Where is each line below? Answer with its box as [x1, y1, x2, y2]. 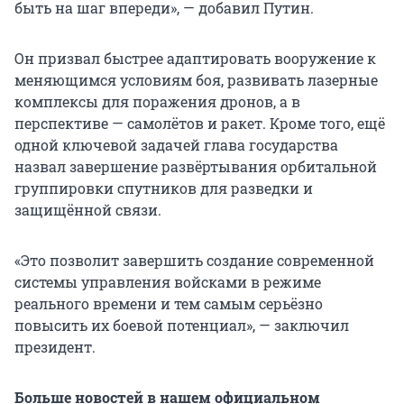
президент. [14, 337, 96, 357]
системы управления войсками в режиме [14, 272, 321, 292]
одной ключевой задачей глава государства [14, 135, 338, 155]
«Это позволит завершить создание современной [14, 251, 374, 271]
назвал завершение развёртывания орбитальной [14, 157, 377, 177]
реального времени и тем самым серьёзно [14, 294, 323, 314]
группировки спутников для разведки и [14, 179, 313, 198]
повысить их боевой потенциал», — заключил [14, 316, 349, 335]
